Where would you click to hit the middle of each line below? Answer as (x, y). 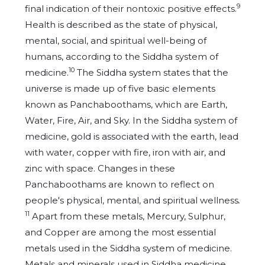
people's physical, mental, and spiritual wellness (132, 200)
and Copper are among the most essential (120, 232)
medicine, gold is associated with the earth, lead (132, 136)
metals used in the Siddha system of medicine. (128, 248)
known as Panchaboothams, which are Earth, (126, 104)
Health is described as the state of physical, (121, 25)
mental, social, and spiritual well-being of (116, 41)
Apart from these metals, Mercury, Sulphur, (129, 216)
